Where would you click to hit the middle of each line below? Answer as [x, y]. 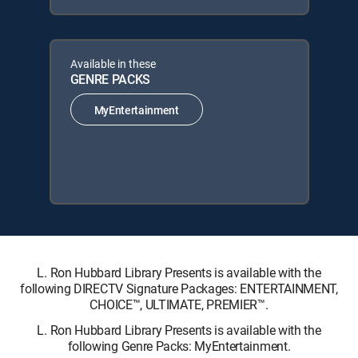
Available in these [113, 64]
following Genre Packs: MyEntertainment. [179, 346]
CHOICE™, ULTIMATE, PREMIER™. [179, 304]
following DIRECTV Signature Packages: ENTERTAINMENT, [179, 288]
